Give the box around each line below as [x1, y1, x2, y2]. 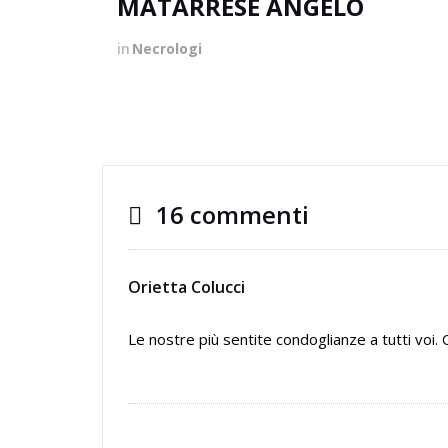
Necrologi [132, 39, 202, 58]
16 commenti [150, 198, 309, 231]
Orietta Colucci [128, 276, 245, 298]
